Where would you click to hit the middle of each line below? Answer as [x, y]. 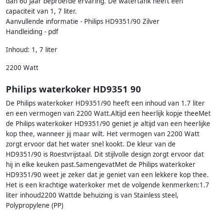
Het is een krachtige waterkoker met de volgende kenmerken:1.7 [108, 185]
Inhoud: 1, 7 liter [32, 50]
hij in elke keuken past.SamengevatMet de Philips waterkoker [101, 165]
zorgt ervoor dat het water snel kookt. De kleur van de [91, 144]
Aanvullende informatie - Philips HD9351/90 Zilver [83, 22]
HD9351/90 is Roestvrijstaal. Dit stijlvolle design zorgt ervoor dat [105, 154]
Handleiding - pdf [32, 32]
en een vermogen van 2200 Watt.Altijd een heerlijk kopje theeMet [108, 114]
